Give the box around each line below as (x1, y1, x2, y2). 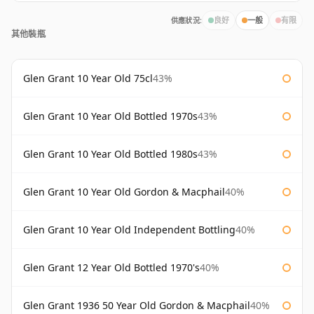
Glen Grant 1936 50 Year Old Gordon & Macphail (23, 299, 250, 313)
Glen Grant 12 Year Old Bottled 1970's (23, 261, 200, 275)
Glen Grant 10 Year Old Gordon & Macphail (23, 185, 225, 199)
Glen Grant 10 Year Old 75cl (23, 71, 153, 86)
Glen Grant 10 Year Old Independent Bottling (23, 223, 235, 237)
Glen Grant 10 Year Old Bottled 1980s (23, 147, 198, 161)
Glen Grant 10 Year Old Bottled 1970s (23, 109, 198, 123)
